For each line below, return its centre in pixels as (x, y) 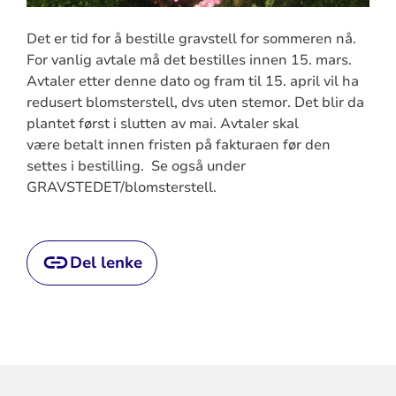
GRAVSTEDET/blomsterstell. (121, 187)
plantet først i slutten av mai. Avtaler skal (162, 123)
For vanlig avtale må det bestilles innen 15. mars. (189, 60)
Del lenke (106, 262)
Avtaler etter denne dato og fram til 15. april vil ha (192, 81)
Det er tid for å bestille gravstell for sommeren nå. (191, 38)
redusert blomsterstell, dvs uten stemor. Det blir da (195, 102)
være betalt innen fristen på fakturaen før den (178, 145)
